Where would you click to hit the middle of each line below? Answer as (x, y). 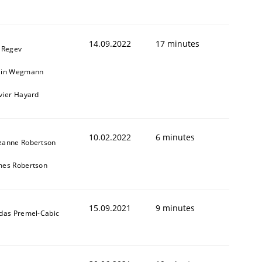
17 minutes (177, 43)
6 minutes (175, 137)
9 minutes (175, 208)
